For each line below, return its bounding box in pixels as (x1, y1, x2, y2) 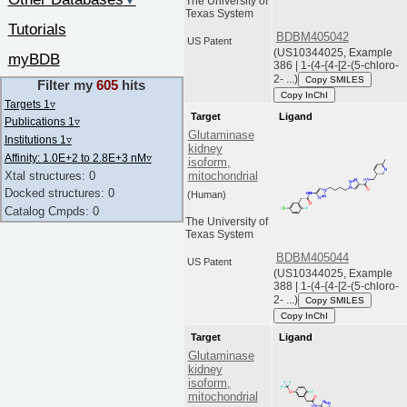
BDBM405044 (275, 251, 349, 265)
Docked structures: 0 (4, 186, 114, 201)
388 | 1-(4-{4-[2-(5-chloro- (273, 279, 400, 293)
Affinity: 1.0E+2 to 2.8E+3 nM (4, 151, 146, 164)
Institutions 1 (4, 134, 66, 146)
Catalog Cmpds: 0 (4, 204, 99, 219)
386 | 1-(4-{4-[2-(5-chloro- (273, 58, 400, 72)
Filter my (37, 77, 97, 94)
